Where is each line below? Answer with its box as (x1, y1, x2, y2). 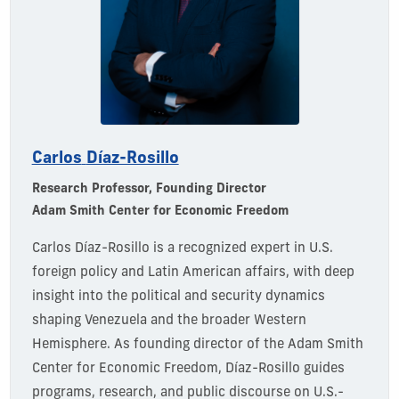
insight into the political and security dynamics (31, 289, 325, 304)
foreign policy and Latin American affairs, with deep (31, 265, 354, 280)
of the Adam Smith (246, 338, 363, 352)
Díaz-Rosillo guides (224, 362, 345, 376)
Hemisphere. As (31, 338, 130, 352)
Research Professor (31, 182, 149, 196)
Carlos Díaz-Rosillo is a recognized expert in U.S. (31, 241, 333, 256)
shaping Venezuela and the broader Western (31, 313, 306, 328)
